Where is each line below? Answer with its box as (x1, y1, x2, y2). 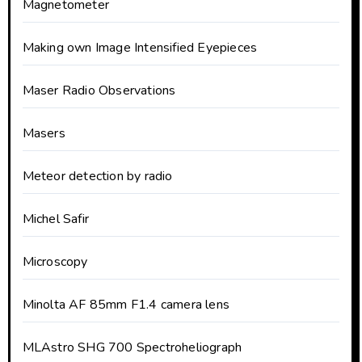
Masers (22, 124, 65, 143)
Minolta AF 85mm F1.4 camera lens (22, 296, 229, 314)
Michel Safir (22, 210, 89, 229)
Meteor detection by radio (22, 167, 173, 186)
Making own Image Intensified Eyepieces (22, 39, 258, 57)
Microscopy (22, 253, 88, 271)
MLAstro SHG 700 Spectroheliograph (22, 339, 242, 357)
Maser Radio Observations (22, 82, 176, 100)
